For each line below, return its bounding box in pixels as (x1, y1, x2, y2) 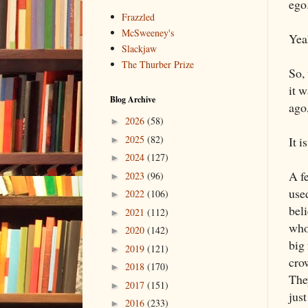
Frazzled (122, 10, 155, 24)
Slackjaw (122, 42, 157, 56)
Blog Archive (110, 93, 155, 105)
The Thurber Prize (122, 58, 195, 71)
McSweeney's (122, 26, 175, 40)
